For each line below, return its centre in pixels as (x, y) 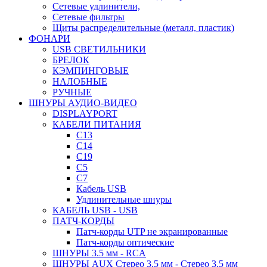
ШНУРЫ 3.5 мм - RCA (99, 253)
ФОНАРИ (49, 38)
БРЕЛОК (71, 60)
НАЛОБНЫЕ (80, 81)
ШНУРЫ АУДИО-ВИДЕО (83, 103)
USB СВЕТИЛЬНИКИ (99, 49)
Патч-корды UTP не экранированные (152, 232)
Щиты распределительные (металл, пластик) (143, 28)
